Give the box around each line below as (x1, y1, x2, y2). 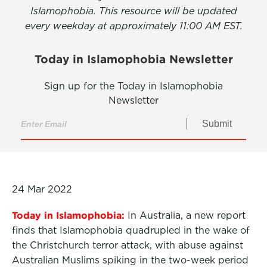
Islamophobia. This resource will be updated (30, 5, 237, 17)
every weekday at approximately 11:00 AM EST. (24, 20, 243, 32)
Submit (201, 119, 232, 129)
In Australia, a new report (128, 210, 246, 221)
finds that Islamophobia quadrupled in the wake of (12, 225, 250, 236)
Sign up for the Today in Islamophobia (44, 80, 223, 92)
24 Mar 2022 (12, 184, 72, 195)
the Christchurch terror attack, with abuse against (12, 240, 243, 251)
